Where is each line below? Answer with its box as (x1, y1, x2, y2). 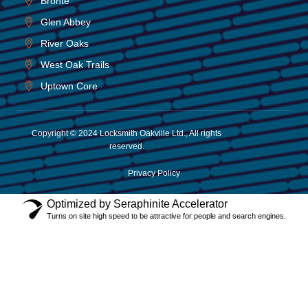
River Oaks (41, 37, 89, 49)
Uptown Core (41, 80, 98, 91)
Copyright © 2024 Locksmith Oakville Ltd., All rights (32, 128, 221, 138)
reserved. (109, 141, 144, 151)
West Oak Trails (41, 58, 109, 70)
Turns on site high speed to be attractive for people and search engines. (47, 211, 286, 220)
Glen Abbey (41, 16, 91, 27)
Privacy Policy (128, 168, 180, 178)
